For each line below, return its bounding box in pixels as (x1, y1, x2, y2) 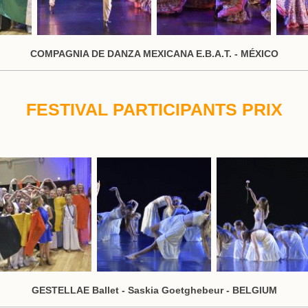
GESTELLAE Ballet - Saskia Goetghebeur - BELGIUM (31, 284, 277, 296)
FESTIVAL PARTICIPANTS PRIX (25, 100, 283, 120)
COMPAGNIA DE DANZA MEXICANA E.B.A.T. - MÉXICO (30, 48, 278, 60)
